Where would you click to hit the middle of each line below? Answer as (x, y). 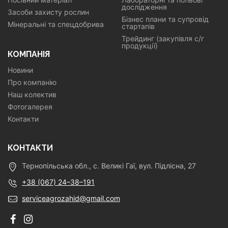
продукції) (140, 46)
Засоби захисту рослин (48, 12)
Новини (20, 70)
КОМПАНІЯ (29, 54)
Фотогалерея (30, 107)
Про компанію (32, 82)
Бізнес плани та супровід (165, 19)
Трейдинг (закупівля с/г (163, 38)
